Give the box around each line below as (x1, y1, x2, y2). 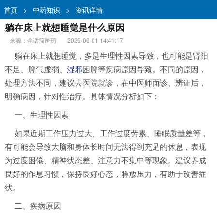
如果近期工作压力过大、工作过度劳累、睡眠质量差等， (15, 129, 208, 138)
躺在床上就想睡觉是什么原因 (5, 21, 124, 34)
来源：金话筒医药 (10, 36, 56, 44)
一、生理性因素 (15, 111, 69, 119)
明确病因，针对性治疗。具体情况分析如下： (5, 93, 160, 101)
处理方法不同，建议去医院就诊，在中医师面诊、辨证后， (5, 79, 206, 87)
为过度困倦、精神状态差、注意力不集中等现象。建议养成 (5, 156, 206, 165)
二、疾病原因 (15, 202, 61, 210)
